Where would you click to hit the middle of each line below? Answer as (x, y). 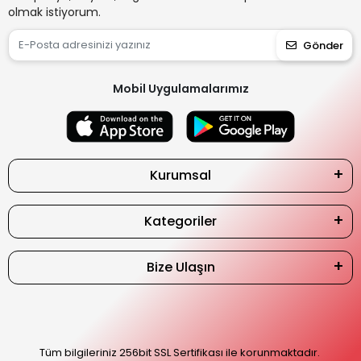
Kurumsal (180, 175)
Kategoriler (180, 221)
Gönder (323, 45)
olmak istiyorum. (54, 12)
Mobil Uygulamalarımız (180, 89)
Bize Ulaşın (180, 267)
